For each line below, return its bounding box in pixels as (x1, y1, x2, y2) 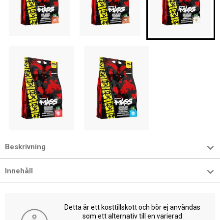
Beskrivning (5, 142, 46, 151)
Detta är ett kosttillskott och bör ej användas (64, 203, 200, 211)
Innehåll (5, 166, 33, 175)
